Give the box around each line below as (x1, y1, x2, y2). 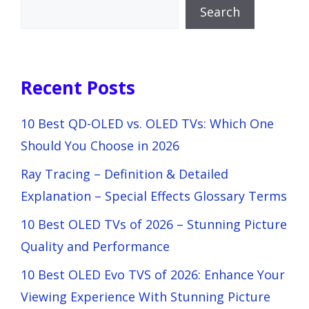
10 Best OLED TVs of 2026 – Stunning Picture (21, 215, 287, 232)
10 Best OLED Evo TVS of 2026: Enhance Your (21, 266, 285, 283)
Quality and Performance (21, 237, 170, 255)
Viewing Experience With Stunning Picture (21, 288, 270, 305)
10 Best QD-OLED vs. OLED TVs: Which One (21, 114, 274, 132)
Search (200, 3, 240, 20)
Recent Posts (21, 74, 135, 100)
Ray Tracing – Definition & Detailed (21, 165, 228, 182)
